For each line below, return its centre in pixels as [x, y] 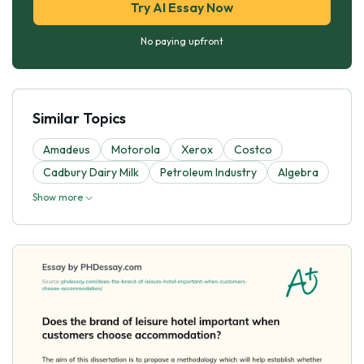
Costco [253, 149]
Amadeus [67, 149]
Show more [59, 197]
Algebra [298, 172]
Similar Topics [79, 118]
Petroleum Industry [208, 172]
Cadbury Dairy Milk [91, 172]
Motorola [136, 149]
